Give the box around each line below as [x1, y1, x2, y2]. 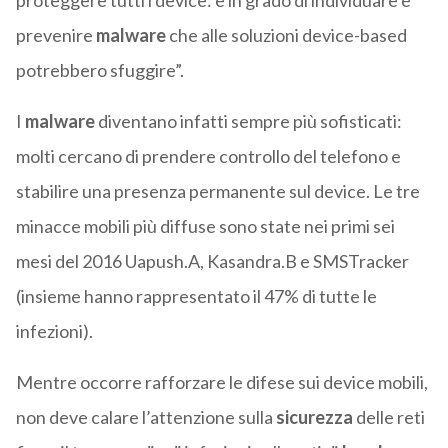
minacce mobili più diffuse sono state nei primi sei [15, 215, 395, 238]
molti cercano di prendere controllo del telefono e [15, 145, 401, 168]
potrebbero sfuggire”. [15, 59, 184, 82]
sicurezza [272, 406, 356, 429]
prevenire [15, 24, 96, 47]
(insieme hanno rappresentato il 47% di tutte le [15, 285, 377, 308]
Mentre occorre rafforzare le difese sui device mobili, [15, 371, 428, 394]
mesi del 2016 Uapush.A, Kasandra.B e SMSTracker [15, 250, 409, 273]
